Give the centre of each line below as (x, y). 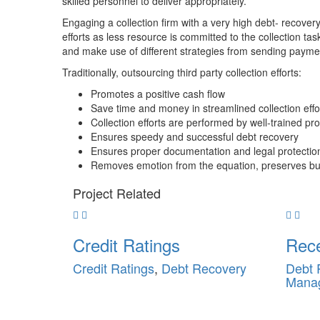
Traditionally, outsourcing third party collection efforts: (182, 72)
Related (139, 192)
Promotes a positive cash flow (158, 93)
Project (95, 192)
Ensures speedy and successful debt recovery (195, 136)
